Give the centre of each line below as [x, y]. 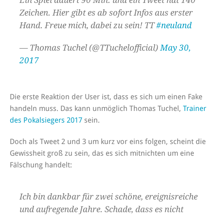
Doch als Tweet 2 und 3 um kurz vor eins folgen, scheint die [108, 141]
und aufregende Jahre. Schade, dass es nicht [101, 209]
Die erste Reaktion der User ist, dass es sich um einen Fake [106, 97]
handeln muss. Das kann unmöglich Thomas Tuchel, [96, 108]
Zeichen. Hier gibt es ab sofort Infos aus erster [106, 12]
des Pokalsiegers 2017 [46, 120]
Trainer [195, 108]
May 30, [175, 47]
